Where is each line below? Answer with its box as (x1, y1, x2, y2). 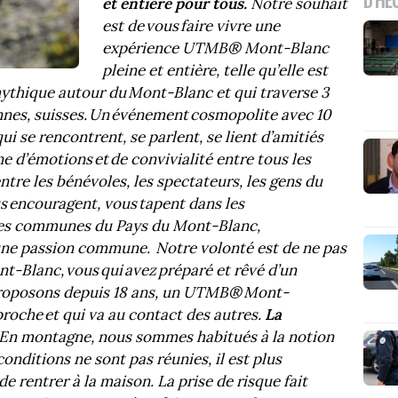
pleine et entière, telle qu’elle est (101, 60, 328, 81)
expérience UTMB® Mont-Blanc (101, 38, 329, 59)
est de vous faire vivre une (101, 16, 280, 36)
